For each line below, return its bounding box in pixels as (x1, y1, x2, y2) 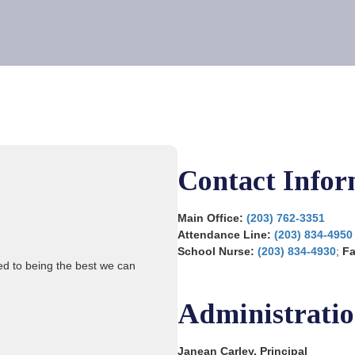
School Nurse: (177, 244, 254, 258)
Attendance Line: (177, 227, 271, 241)
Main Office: (177, 211, 243, 224)
